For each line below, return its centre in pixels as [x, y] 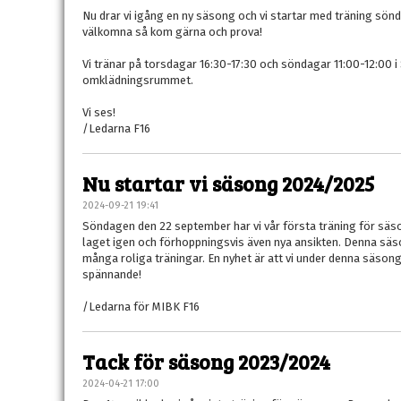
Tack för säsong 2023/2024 [206, 361]
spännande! [112, 274]
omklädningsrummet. [139, 80]
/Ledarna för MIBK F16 [141, 307]
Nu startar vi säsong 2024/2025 [228, 183]
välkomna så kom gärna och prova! [174, 32]
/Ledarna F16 [116, 128]
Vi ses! [100, 112]
